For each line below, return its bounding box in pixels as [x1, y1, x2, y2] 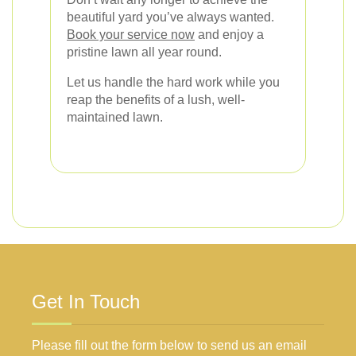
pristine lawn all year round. [67, 44, 222, 59]
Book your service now [67, 27, 195, 41]
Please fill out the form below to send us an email [32, 338, 307, 352]
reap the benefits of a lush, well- [67, 92, 245, 106]
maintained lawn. [67, 110, 163, 124]
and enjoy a [195, 27, 264, 41]
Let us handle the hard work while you [67, 75, 280, 89]
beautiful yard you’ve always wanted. [67, 10, 274, 24]
